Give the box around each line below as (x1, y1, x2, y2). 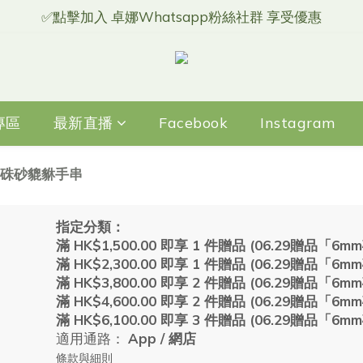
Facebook (159, 113, 228, 132)
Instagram (260, 113, 335, 132)
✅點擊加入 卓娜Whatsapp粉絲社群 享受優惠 (41, 8, 322, 25)
